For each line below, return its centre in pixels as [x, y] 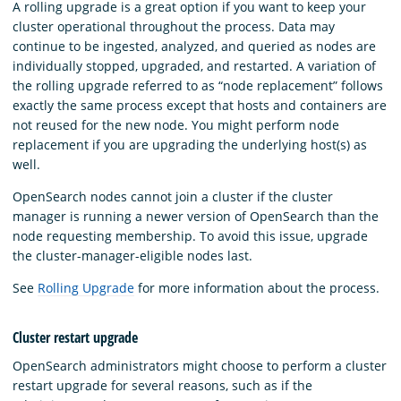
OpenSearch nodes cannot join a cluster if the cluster [173, 197]
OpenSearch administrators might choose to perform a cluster [200, 366]
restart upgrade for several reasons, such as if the [162, 386]
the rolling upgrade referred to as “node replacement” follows [198, 86]
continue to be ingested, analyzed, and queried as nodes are [194, 47]
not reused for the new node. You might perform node [176, 125]
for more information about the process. [257, 288]
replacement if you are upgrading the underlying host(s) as [190, 145]
